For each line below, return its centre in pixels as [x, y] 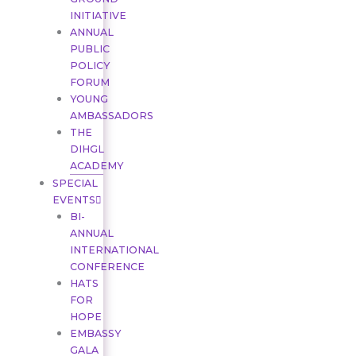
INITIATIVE [98, 16]
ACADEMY [96, 166]
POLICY [89, 66]
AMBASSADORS [111, 116]
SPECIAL [75, 184]
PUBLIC [89, 49]
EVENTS [74, 200]
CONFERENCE [107, 267]
